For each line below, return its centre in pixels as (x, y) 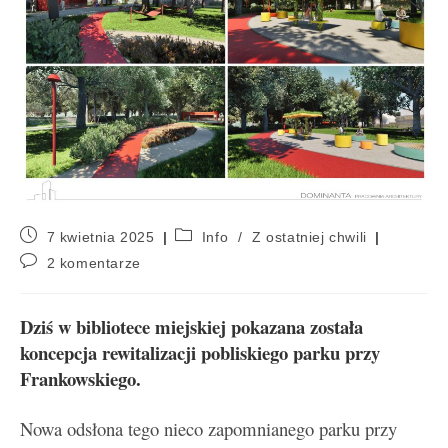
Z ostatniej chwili (309, 237)
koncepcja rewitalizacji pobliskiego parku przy (200, 353)
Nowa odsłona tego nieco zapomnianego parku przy (208, 429)
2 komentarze (93, 263)
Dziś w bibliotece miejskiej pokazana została (191, 327)
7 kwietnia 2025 (100, 237)
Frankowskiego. (83, 379)
